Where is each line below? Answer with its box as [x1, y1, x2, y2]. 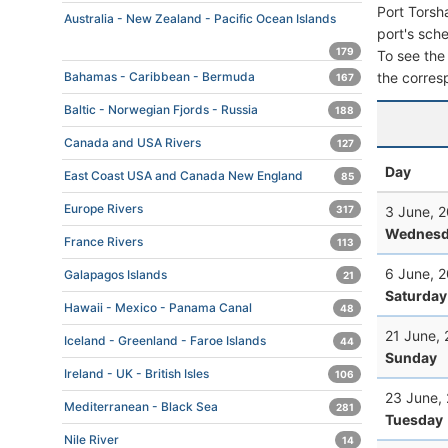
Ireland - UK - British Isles [64, 366, 209, 381]
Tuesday [385, 410, 443, 428]
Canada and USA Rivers [64, 135, 201, 150]
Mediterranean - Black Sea [64, 399, 218, 414]
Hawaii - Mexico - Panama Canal [64, 300, 252, 315]
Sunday [385, 348, 437, 366]
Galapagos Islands [64, 267, 167, 282]
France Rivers [64, 234, 143, 249]
